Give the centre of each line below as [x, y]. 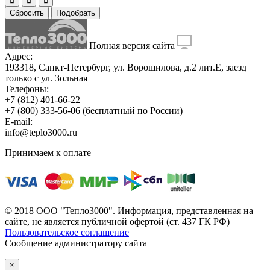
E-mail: [19, 122]
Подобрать [76, 13]
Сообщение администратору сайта [76, 243]
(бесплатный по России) [131, 111]
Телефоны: [27, 89]
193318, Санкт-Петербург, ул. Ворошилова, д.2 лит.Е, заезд [126, 67]
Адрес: [19, 57]
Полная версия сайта [133, 46]
